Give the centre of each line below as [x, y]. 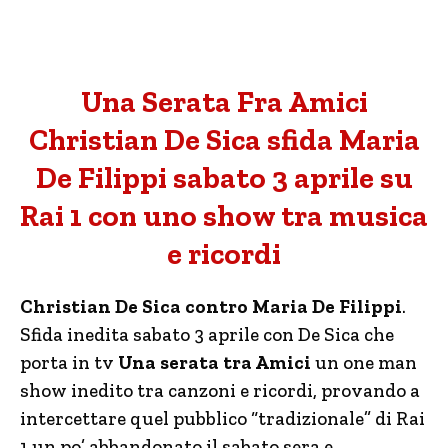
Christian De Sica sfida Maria [224, 140]
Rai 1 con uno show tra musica [224, 216]
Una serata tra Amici [214, 362]
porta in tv [69, 362]
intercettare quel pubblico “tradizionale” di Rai [222, 418]
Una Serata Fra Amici [224, 102]
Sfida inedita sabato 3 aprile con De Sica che [207, 334]
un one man [364, 362]
